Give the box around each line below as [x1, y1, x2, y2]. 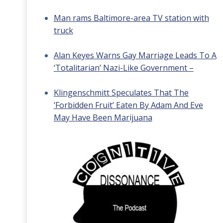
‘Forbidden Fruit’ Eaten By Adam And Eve [53, 100, 203, 111]
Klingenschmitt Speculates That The [53, 87, 189, 98]
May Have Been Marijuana [53, 112, 152, 123]
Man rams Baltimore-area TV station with [53, 12, 209, 23]
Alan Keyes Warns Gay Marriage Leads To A [53, 50, 217, 61]
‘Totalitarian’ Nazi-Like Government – [53, 62, 194, 73]
